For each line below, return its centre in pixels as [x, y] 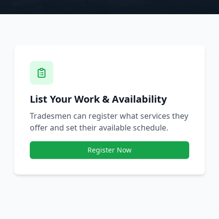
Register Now [109, 150]
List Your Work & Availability [99, 99]
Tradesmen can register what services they [109, 116]
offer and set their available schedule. [99, 127]
